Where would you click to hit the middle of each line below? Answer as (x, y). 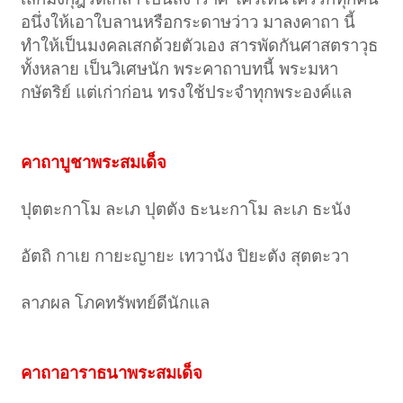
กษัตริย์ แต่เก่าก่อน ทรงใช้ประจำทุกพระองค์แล (187, 93)
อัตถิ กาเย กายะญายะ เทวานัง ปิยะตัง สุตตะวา (185, 256)
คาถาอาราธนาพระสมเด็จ (112, 373)
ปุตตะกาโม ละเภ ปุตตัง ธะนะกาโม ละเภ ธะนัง (186, 210)
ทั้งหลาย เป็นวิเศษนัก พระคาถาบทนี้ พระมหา (180, 69)
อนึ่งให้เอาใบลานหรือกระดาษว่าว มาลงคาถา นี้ (188, 22)
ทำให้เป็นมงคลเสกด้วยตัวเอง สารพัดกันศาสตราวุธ (200, 46)
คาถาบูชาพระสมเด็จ (94, 163)
